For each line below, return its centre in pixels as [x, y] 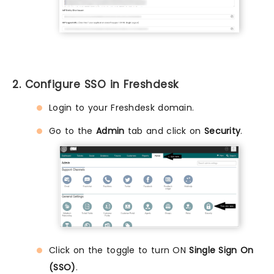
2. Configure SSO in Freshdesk [95, 85]
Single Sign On [221, 250]
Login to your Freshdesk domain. [122, 108]
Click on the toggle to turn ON [119, 250]
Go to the [72, 131]
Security [222, 131]
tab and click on [164, 131]
